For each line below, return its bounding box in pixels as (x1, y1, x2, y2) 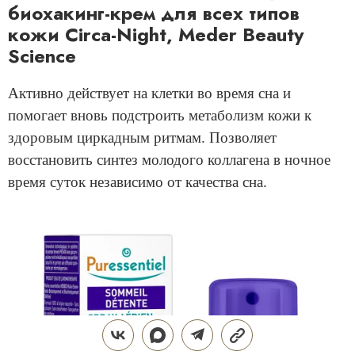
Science (8, 41, 76, 70)
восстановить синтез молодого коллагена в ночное (8, 151, 330, 168)
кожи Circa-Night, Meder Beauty (8, 20, 304, 48)
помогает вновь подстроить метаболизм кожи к (8, 106, 311, 124)
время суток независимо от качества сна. (8, 173, 267, 190)
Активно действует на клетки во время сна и (8, 84, 291, 101)
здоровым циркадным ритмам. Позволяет (8, 128, 277, 146)
